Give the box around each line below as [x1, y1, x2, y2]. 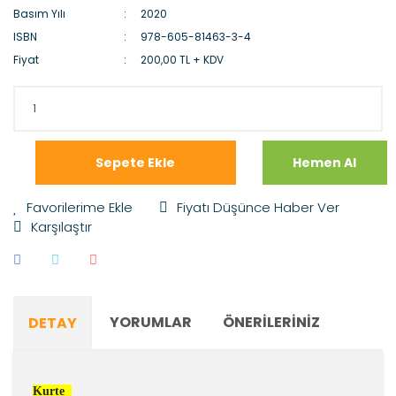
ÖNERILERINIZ [223, 312, 320, 332]
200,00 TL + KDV [141, 52, 225, 67]
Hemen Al [293, 153, 357, 171]
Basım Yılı [13, 6, 65, 21]
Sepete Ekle [95, 153, 176, 171]
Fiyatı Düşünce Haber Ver [177, 198, 339, 217]
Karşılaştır [31, 217, 92, 236]
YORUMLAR [110, 312, 192, 332]
